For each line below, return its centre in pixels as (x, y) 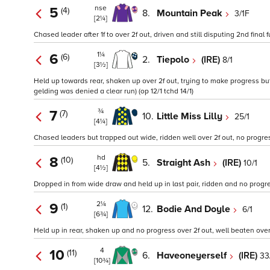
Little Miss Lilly (191, 116)
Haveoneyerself (193, 255)
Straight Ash (185, 162)
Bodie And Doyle (195, 209)
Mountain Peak (191, 13)
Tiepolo (174, 59)
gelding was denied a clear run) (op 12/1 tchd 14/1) (114, 92)
